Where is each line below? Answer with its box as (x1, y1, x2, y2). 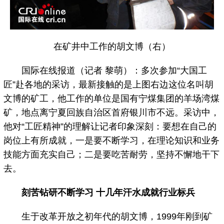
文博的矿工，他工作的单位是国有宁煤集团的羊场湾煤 (3, 93, 220, 104)
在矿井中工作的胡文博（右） (51, 41, 173, 52)
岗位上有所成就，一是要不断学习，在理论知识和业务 (3, 135, 220, 146)
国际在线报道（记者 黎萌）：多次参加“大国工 (3, 65, 207, 76)
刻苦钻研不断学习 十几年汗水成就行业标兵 (21, 187, 195, 198)
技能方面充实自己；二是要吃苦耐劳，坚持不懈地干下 (3, 149, 220, 160)
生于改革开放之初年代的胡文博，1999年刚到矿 (3, 211, 213, 222)
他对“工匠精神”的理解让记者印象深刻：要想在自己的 (3, 121, 217, 132)
